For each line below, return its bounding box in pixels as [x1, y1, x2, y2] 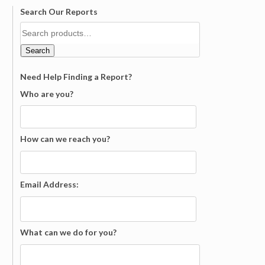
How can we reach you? [20, 134, 111, 144]
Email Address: [20, 179, 79, 189]
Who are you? [20, 88, 74, 99]
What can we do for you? [20, 227, 117, 238]
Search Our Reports [20, 6, 98, 17]
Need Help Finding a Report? [20, 72, 132, 82]
